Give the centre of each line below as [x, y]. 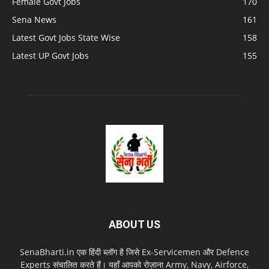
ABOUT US [134, 225]
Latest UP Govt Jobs [50, 56]
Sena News [34, 20]
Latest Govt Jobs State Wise [66, 38]
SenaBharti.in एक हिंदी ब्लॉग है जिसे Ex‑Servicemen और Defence [134, 252]
